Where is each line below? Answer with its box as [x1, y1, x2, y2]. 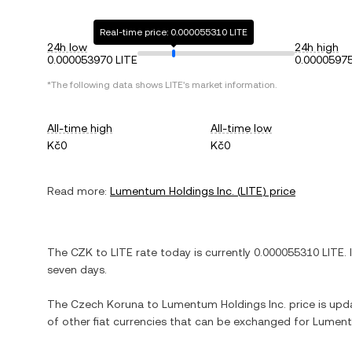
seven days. [47, 263, 107, 276]
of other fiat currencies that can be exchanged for [47, 315, 313, 328]
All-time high [47, 122, 112, 134]
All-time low [211, 122, 273, 134]
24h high [295, 41, 339, 53]
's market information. [183, 79, 277, 90]
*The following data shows [47, 79, 165, 90]
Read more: [47, 185, 107, 197]
